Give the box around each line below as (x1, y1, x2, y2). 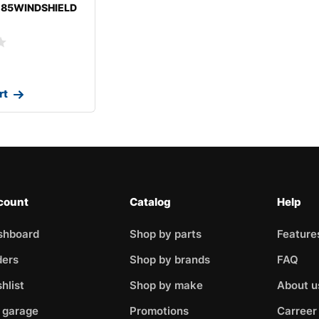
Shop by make (130, 278, 204, 292)
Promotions (130, 303, 189, 318)
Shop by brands (130, 252, 211, 266)
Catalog (130, 194, 172, 209)
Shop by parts (130, 226, 202, 241)
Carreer (276, 303, 317, 318)
